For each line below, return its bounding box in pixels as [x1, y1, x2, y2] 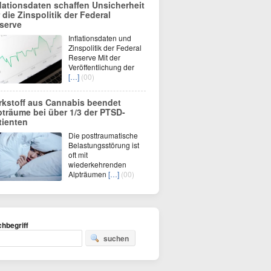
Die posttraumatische [68, 130, 138, 140]
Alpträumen [68, 169, 108, 179]
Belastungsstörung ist [68, 140, 139, 150]
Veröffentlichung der [68, 62, 134, 72]
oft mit [68, 149, 88, 160]
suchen [103, 233, 129, 244]
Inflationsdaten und [68, 33, 131, 43]
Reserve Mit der [68, 52, 120, 62]
